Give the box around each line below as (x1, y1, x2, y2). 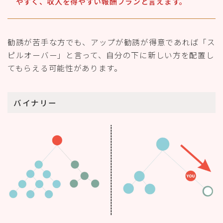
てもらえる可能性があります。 (7, 62, 122, 74)
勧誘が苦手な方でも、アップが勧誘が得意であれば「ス (7, 36, 216, 48)
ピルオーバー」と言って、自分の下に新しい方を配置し (7, 49, 215, 61)
